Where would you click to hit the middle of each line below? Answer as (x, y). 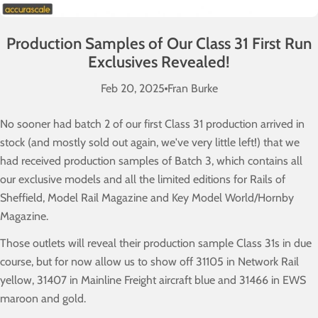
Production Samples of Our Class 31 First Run (159, 43)
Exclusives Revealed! (159, 61)
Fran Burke (192, 88)
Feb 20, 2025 (132, 88)
